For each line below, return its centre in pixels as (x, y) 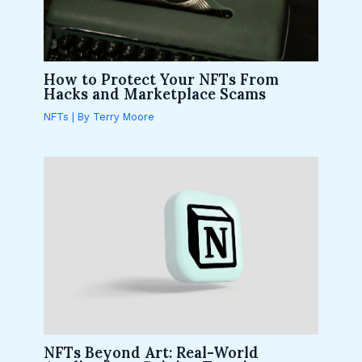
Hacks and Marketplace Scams (155, 94)
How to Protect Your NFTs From (162, 79)
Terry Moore (124, 116)
